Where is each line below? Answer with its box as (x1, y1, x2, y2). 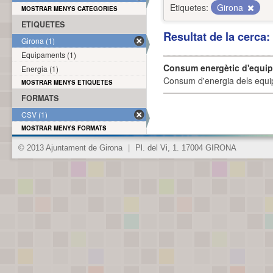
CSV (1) (21, 109, 48, 119)
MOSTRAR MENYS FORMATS (21, 124, 107, 132)
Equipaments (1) (21, 49, 76, 60)
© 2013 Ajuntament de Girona (18, 144, 125, 152)
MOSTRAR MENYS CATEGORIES (21, 4, 118, 13)
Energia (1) (21, 63, 58, 74)
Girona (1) (21, 35, 55, 46)
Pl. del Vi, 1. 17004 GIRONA (133, 144, 236, 152)
